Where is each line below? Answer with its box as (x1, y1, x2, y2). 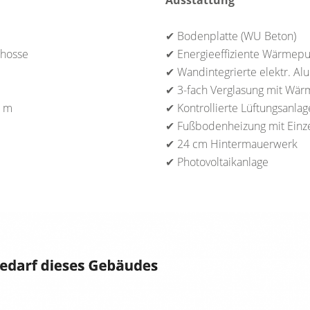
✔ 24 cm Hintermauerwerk (165, 136, 298, 152)
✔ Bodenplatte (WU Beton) (165, 28, 296, 44)
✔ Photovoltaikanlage (165, 154, 268, 170)
